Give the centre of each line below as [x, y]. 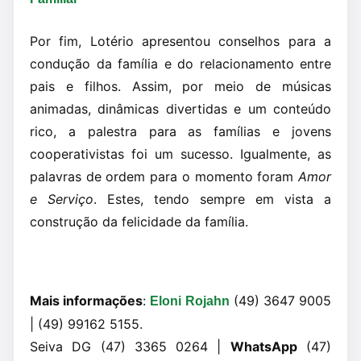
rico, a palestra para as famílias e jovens [180, 131]
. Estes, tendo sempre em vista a [212, 199]
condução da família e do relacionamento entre [180, 64]
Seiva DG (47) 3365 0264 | [130, 346]
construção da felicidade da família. [141, 222]
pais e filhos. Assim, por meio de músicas [180, 86]
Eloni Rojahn [190, 301]
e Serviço [62, 199]
